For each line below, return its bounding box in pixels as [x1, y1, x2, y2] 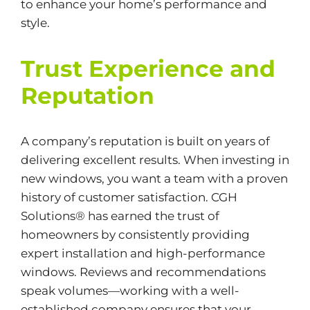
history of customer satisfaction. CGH [20, 190, 237, 204]
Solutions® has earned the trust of [20, 208, 219, 223]
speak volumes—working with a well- [20, 283, 239, 298]
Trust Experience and [20, 54, 275, 82]
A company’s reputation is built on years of [20, 134, 270, 148]
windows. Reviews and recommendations [20, 264, 266, 279]
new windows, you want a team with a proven [20, 171, 288, 185]
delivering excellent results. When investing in [20, 152, 289, 167]
